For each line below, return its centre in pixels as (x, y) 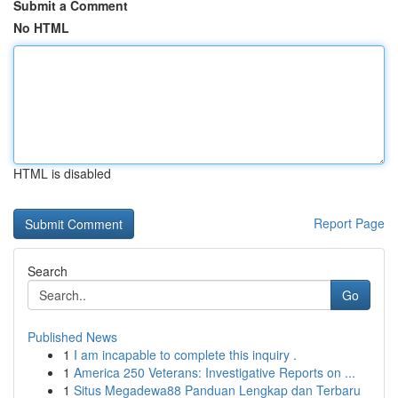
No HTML (41, 28)
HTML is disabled (62, 173)
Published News (72, 337)
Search (48, 271)
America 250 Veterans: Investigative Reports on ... (215, 372)
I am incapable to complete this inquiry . (185, 354)
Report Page (349, 223)
